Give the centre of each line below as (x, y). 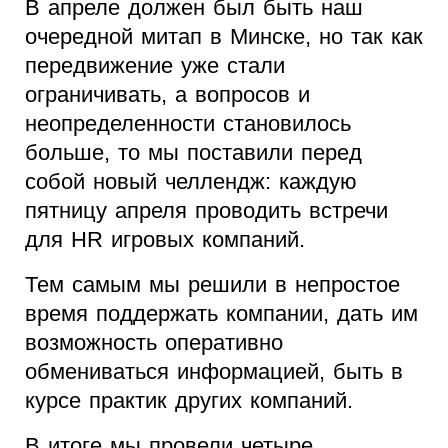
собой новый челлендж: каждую (191, 182)
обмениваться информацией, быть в (214, 372)
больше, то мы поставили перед (193, 153)
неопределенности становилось (188, 124)
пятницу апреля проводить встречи (206, 211)
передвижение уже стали (155, 66)
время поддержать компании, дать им (221, 314)
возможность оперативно (154, 343)
